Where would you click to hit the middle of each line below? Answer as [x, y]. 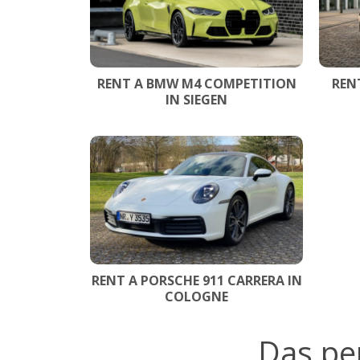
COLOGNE [196, 296]
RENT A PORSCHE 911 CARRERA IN [196, 280]
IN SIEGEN [196, 99]
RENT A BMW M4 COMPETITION [196, 83]
